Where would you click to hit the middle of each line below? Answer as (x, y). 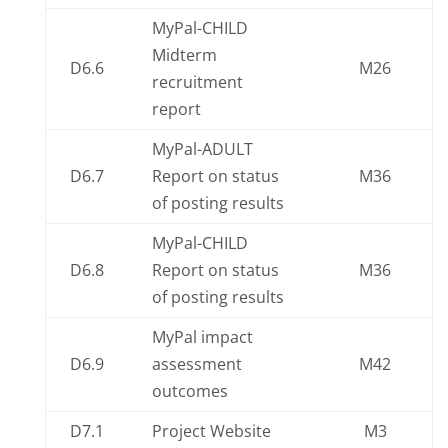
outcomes (189, 391)
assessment (196, 364)
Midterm (184, 55)
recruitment (197, 82)
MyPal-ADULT (202, 149)
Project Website (211, 431)
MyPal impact (202, 337)
